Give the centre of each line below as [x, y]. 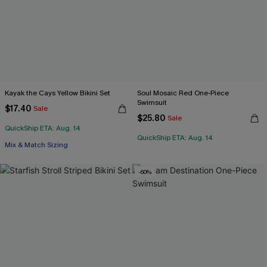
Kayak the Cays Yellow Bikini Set [58, 93]
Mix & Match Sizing [36, 145]
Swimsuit [152, 103]
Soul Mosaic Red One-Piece [183, 93]
